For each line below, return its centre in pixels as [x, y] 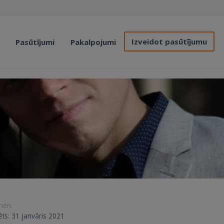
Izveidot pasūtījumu [169, 41]
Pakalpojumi [93, 42]
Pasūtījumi [35, 42]
